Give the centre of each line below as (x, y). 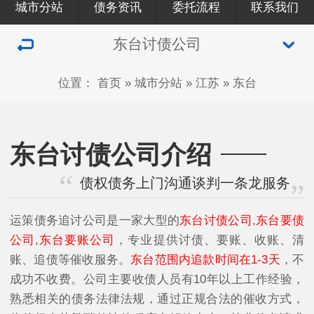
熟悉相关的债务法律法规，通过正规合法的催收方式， (157, 299)
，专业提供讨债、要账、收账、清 (210, 240)
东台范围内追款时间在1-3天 (205, 259)
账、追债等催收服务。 (70, 259)
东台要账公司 (77, 240)
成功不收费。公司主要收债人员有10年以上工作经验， (157, 279)
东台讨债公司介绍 (111, 155)
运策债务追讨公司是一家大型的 (95, 220)
